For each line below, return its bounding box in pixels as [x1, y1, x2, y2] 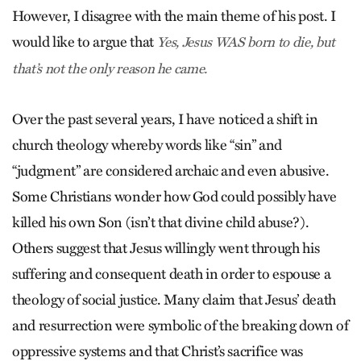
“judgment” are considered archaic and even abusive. [12, 162, 330, 180]
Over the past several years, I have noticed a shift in [12, 110, 318, 128]
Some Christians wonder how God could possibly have [12, 188, 338, 205]
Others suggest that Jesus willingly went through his [12, 239, 320, 257]
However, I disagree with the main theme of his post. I [12, 7, 336, 25]
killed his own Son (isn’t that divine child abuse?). [12, 214, 309, 231]
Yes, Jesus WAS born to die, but [156, 34, 335, 51]
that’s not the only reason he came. [12, 60, 208, 77]
